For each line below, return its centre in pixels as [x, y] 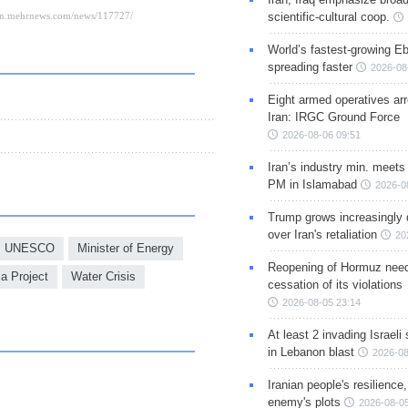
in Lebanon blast [311, 352]
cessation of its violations [335, 285]
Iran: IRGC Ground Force [333, 117]
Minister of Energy [126, 248]
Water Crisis [103, 276]
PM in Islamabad [312, 185]
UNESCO [30, 248]
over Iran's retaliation [322, 235]
